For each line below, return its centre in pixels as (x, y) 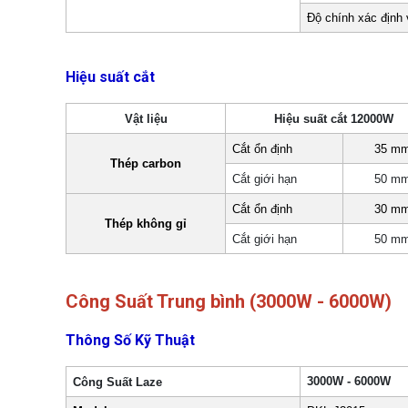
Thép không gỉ (146, 224)
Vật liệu (146, 119)
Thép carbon (146, 163)
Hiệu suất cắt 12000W (333, 119)
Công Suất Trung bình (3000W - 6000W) (231, 301)
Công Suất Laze (118, 382)
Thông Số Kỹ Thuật (130, 340)
